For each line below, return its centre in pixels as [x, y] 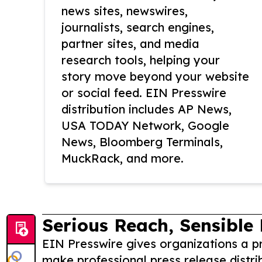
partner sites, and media [130, 44]
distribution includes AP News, [146, 109]
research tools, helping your [141, 60]
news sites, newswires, [125, 11]
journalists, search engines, [138, 27]
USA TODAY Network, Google [145, 126]
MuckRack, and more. [123, 158]
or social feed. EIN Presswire [144, 93]
